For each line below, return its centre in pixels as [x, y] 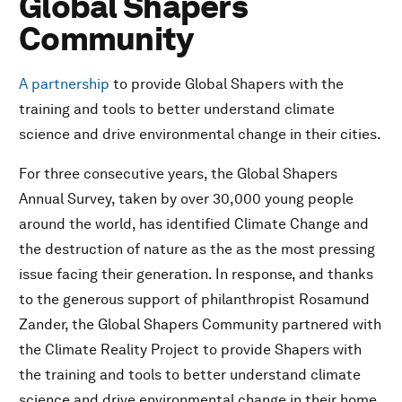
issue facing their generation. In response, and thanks [196, 275]
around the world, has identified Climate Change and [194, 224]
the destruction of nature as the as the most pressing [197, 249]
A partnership [64, 84]
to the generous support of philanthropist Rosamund [194, 300]
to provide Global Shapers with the [227, 84]
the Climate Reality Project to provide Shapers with [190, 350]
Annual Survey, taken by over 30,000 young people [186, 199]
